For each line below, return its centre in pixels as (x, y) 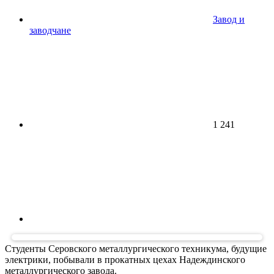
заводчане (50, 31)
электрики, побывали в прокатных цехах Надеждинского (125, 260)
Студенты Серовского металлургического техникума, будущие (136, 249)
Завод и (229, 20)
